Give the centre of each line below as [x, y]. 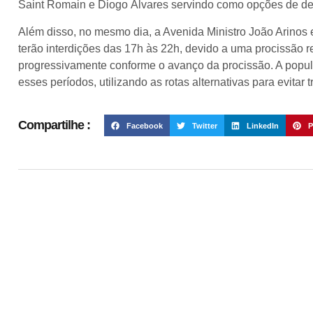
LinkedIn [262, 125]
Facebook [144, 125]
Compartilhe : [54, 125]
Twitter [204, 125]
